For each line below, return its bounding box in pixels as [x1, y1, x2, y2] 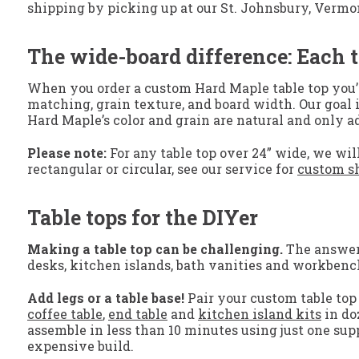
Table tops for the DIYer [27, 204, 258, 232]
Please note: [27, 144, 107, 162]
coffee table [27, 305, 103, 323]
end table [108, 305, 167, 323]
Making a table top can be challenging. [27, 240, 283, 258]
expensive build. [27, 337, 134, 355]
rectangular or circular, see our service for [27, 160, 297, 178]
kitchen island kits [198, 305, 321, 323]
